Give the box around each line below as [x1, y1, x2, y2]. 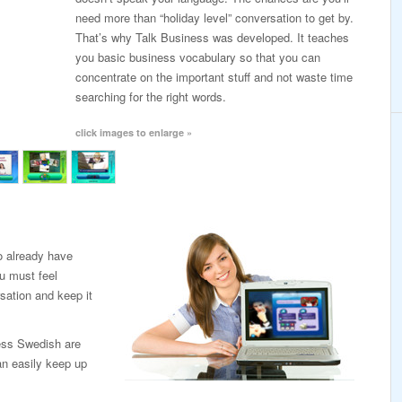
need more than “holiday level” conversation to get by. [75, 9, 354, 26]
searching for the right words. [75, 88, 226, 105]
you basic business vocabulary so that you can [75, 48, 320, 66]
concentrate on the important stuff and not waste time [75, 68, 353, 85]
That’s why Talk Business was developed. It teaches [75, 29, 349, 46]
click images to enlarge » [75, 126, 192, 139]
